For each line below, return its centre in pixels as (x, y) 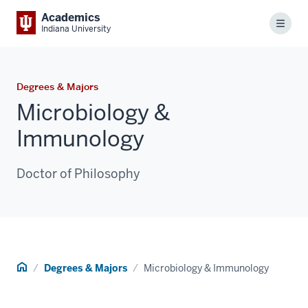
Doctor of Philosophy (78, 173)
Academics (71, 18)
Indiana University (76, 29)
